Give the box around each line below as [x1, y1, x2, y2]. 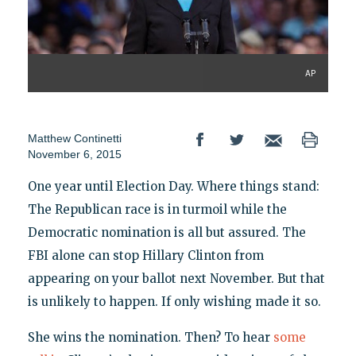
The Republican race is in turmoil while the [27, 202, 287, 218]
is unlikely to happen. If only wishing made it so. [27, 294, 321, 310]
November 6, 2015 [27, 148, 122, 161]
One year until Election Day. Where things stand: [27, 179, 319, 195]
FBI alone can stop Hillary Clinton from [27, 248, 264, 264]
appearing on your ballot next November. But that [27, 271, 325, 287]
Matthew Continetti [27, 132, 122, 145]
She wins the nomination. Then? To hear [27, 330, 273, 346]
